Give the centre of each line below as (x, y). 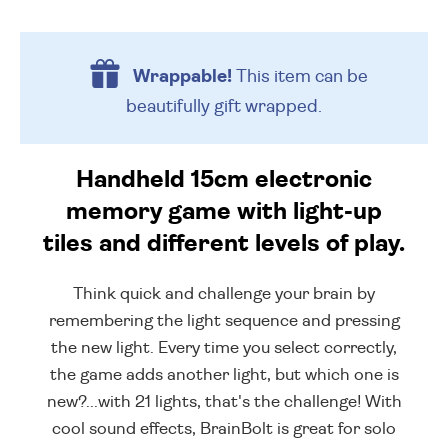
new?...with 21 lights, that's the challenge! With (224, 402)
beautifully (170, 106)
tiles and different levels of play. (224, 244)
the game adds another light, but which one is (224, 375)
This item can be (299, 76)
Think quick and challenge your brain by (224, 294)
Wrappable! (182, 76)
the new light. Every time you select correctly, (224, 348)
